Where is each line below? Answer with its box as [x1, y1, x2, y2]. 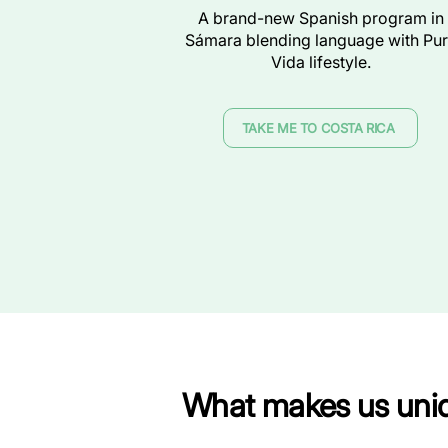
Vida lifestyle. [270, 52, 371, 72]
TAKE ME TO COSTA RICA [241, 120, 395, 136]
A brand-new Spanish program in [197, 8, 444, 28]
